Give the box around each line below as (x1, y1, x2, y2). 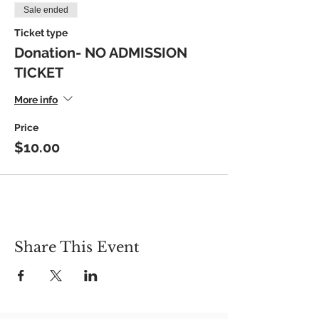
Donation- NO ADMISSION (14, 44, 187, 61)
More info (14, 93, 58, 105)
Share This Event (14, 239, 140, 256)
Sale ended (23, 5, 68, 15)
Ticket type (14, 27, 68, 38)
